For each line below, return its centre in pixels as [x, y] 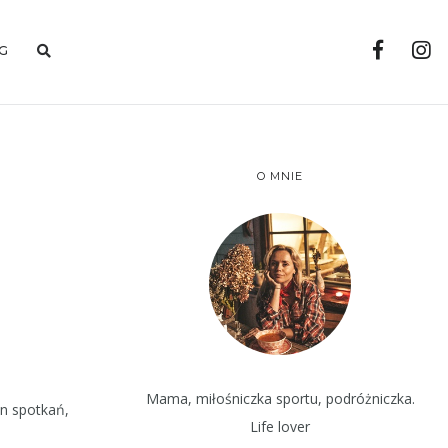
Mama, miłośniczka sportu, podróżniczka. [280, 398]
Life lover [280, 426]
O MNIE [280, 175]
